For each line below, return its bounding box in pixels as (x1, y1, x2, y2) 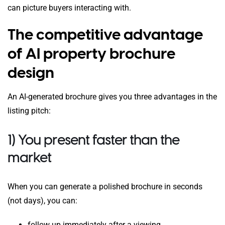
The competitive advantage (8, 25, 203, 44)
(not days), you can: (8, 196, 77, 206)
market (8, 149, 51, 166)
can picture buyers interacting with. (8, 3, 131, 13)
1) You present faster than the (8, 132, 179, 148)
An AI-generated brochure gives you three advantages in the (8, 92, 217, 102)
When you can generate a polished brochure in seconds (8, 182, 202, 192)
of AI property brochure (8, 44, 175, 63)
